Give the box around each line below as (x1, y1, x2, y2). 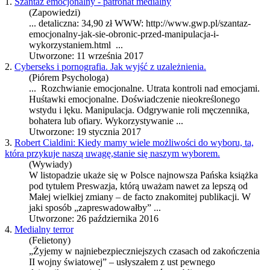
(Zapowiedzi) (29, 7, 80, 18)
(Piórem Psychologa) (29, 72, 108, 83)
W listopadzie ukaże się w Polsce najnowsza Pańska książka (29, 170, 258, 181)
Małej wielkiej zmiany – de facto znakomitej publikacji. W (29, 192, 251, 202)
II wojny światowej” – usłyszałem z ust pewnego (29, 257, 215, 268)
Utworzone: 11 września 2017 (29, 51, 143, 61)
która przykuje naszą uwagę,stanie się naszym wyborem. (5, 148, 220, 159)
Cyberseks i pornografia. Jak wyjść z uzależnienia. (14, 61, 206, 72)
